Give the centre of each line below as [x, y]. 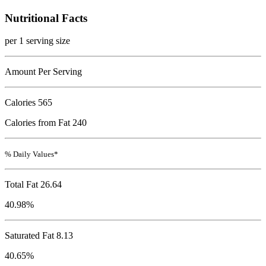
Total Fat [21, 185]
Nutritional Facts [46, 18]
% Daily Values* [31, 154]
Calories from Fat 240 [46, 123]
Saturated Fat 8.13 [39, 236]
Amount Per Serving [43, 72]
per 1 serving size [37, 41]
